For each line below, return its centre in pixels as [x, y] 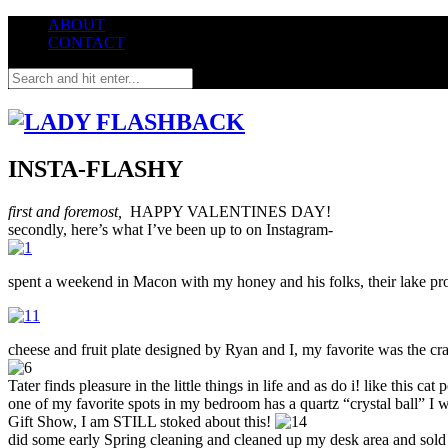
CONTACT [86, 42]
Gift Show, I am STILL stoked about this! [141, 421]
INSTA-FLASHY [95, 168]
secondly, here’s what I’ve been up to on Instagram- [170, 229]
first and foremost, [67, 211]
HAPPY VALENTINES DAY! [228, 211]
